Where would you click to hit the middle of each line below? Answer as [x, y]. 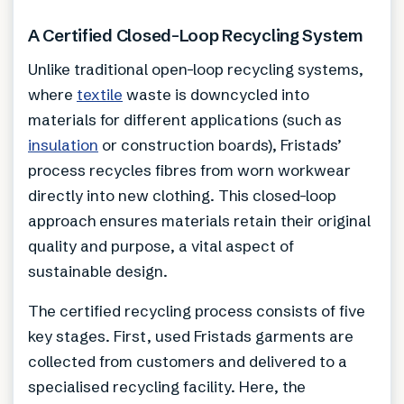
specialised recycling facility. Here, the [167, 387]
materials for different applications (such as [185, 120]
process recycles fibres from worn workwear [189, 170]
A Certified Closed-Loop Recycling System [196, 36]
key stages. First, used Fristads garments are [191, 336]
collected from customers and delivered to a [188, 362]
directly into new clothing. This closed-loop [182, 196]
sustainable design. [98, 271]
